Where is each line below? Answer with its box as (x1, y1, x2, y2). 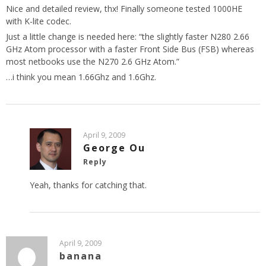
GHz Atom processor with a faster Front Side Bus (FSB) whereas (6, 43, 254, 55)
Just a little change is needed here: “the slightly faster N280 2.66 (6, 31, 249, 43)
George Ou (83, 141, 145, 155)
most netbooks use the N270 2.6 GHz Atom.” (6, 56, 179, 68)
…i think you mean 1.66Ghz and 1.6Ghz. (6, 71, 156, 83)
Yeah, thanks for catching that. (30, 179, 147, 191)
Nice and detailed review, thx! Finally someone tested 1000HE (6, 3, 242, 15)
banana (59, 249, 102, 263)
